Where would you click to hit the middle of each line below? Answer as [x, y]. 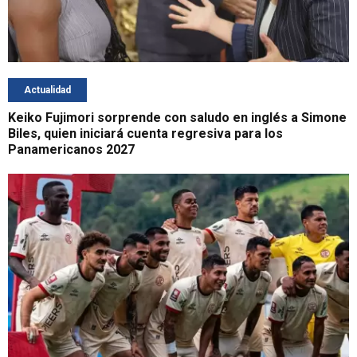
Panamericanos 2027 [71, 149]
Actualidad [47, 90]
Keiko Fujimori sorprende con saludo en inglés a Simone [177, 117]
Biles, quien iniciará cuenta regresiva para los [145, 133]
